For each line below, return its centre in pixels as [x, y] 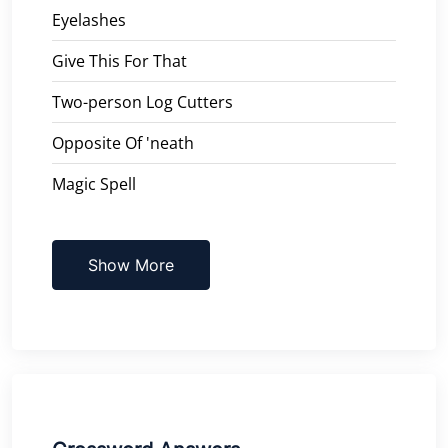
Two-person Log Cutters [142, 101]
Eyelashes [89, 19]
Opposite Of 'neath [123, 142]
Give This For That [119, 60]
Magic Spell [94, 183]
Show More [131, 264]
